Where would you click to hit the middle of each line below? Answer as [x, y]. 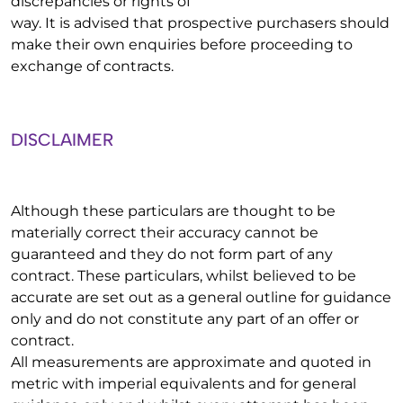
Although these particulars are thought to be [173, 211]
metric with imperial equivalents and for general [184, 384]
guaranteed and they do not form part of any [172, 254]
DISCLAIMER [62, 140]
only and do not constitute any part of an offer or [185, 319]
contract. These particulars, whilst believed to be [184, 276]
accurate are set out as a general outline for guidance [201, 297]
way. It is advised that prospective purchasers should [200, 23]
